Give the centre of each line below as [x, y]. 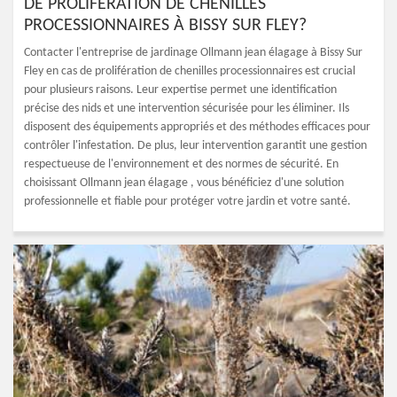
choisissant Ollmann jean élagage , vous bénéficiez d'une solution [184, 183]
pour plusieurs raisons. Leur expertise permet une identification [180, 90]
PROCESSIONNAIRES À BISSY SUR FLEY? [165, 26]
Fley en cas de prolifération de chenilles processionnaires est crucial [190, 71]
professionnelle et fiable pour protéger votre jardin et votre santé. [187, 202]
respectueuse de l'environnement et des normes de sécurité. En [181, 164]
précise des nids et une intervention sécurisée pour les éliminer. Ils [187, 109]
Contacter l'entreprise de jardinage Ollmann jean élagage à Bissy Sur [193, 53]
